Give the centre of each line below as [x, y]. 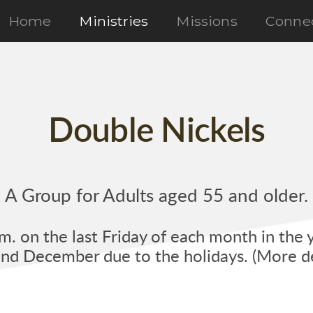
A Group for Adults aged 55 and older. [156, 196]
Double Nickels [156, 131]
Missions [207, 21]
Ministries [114, 21]
